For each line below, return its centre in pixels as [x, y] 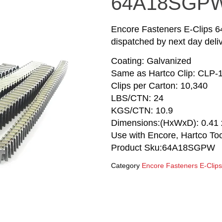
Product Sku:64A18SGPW [163, 148]
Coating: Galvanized [151, 61]
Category [125, 166]
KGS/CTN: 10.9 [142, 111]
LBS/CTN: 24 [137, 98]
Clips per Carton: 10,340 [159, 86]
